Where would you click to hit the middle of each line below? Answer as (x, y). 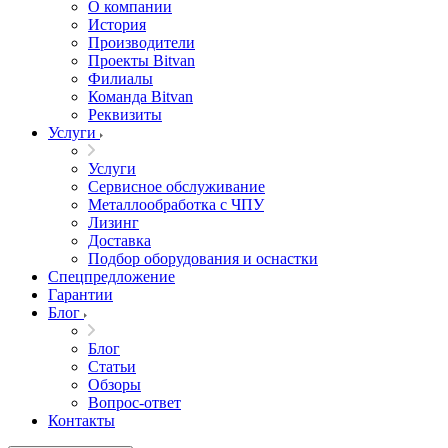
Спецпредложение (111, 277)
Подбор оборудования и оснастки (203, 259)
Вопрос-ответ (134, 403)
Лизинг (113, 223)
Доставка (119, 241)
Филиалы (120, 79)
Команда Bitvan (140, 97)
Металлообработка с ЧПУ (176, 205)
